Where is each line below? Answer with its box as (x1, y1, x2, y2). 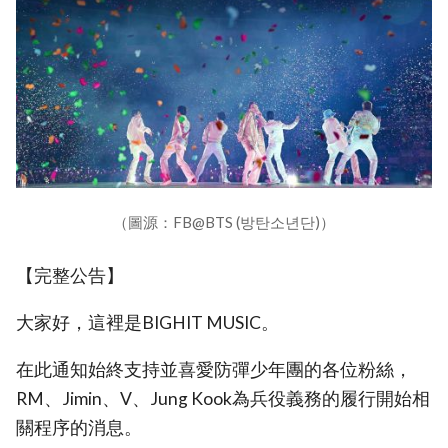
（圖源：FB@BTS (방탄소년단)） (113, 213, 335, 232)
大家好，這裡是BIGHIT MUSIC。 (16, 312, 279, 334)
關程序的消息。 (16, 416, 142, 438)
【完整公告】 (16, 265, 124, 287)
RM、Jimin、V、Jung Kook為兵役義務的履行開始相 (16, 387, 430, 409)
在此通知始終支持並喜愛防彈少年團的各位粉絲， (16, 358, 412, 380)
